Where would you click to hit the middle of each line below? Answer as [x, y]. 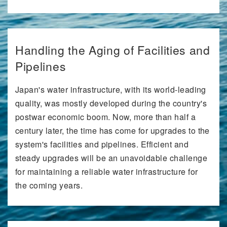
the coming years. [49, 185]
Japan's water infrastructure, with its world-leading [111, 90]
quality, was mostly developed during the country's [111, 103]
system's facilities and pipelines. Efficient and [102, 144]
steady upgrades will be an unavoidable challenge [111, 158]
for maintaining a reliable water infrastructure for [107, 172]
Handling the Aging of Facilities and [113, 50]
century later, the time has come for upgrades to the [112, 131]
